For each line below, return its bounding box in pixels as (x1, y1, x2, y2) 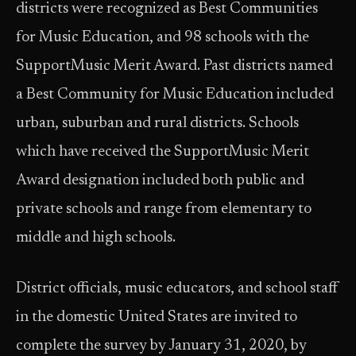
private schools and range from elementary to (16, 202, 311, 217)
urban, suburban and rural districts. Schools (16, 116, 299, 131)
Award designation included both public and (16, 173, 304, 188)
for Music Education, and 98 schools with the (16, 30, 309, 45)
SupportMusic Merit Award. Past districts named (16, 59, 333, 74)
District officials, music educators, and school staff (16, 281, 339, 296)
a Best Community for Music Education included (16, 87, 334, 103)
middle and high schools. (16, 230, 176, 246)
